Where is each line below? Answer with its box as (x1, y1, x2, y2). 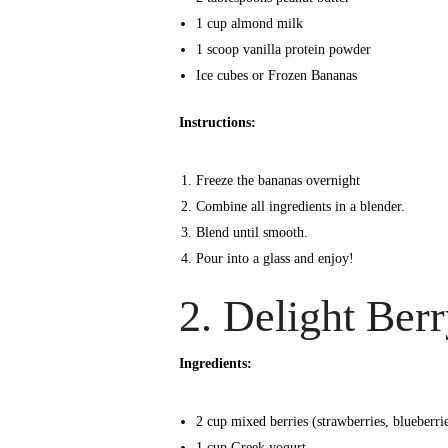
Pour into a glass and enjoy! (195, 250, 354, 266)
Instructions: (179, 114, 257, 130)
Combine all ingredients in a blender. (195, 198, 405, 214)
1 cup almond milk (195, 15, 303, 31)
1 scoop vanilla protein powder (195, 41, 371, 57)
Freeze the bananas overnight (195, 172, 360, 188)
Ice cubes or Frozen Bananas (195, 67, 357, 83)
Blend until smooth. (195, 224, 308, 240)
